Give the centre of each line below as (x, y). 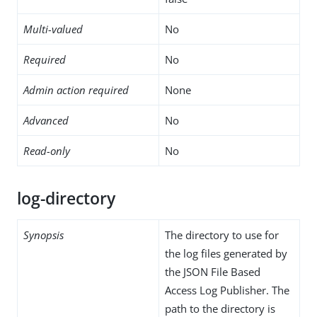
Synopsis (44, 235)
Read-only (47, 150)
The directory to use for (222, 235)
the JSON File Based (213, 271)
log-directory (66, 198)
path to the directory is (220, 308)
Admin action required (76, 90)
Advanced (46, 120)
